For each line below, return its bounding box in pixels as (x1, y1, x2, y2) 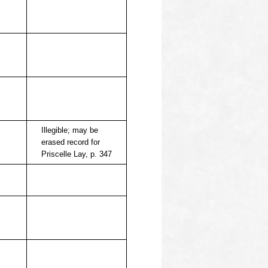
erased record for (41, 138, 100, 147)
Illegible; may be (41, 126, 98, 135)
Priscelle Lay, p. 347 (41, 150, 112, 159)
